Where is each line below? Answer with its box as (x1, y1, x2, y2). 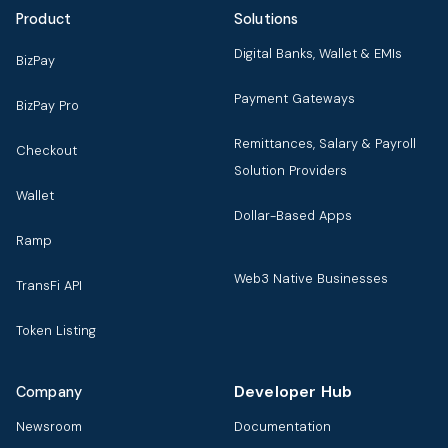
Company (16, 382, 83, 401)
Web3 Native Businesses (234, 269, 388, 287)
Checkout (16, 141, 77, 159)
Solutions (234, 9, 299, 28)
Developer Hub (234, 380, 353, 402)
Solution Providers (234, 161, 347, 179)
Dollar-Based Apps (234, 206, 352, 224)
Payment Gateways (234, 89, 355, 107)
